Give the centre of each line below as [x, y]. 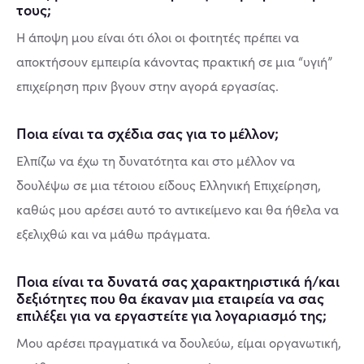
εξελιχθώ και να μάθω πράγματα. [113, 234]
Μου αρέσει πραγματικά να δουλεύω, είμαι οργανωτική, [179, 342]
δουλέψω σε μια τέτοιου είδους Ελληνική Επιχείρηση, [169, 185]
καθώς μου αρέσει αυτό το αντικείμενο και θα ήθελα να [178, 209]
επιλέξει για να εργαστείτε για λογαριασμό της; [171, 315]
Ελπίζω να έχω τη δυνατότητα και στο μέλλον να [156, 160]
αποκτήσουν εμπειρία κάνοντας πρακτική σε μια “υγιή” [174, 61]
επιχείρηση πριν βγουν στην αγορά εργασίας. [147, 86]
